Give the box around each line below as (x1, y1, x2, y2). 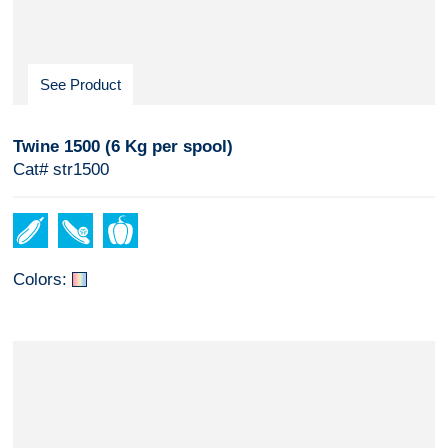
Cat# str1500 (12, 159, 109, 179)
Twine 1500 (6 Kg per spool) (12, 136, 233, 156)
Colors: (12, 269, 67, 289)
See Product (39, 75, 121, 93)
